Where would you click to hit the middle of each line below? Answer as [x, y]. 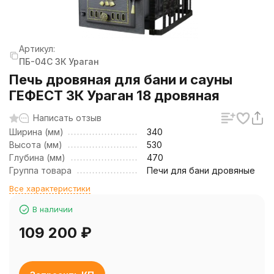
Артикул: [37, 49]
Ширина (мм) [36, 132]
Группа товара [40, 170]
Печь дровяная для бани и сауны [121, 80]
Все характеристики [50, 188]
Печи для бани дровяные [201, 170]
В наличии [53, 209]
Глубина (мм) [37, 157]
